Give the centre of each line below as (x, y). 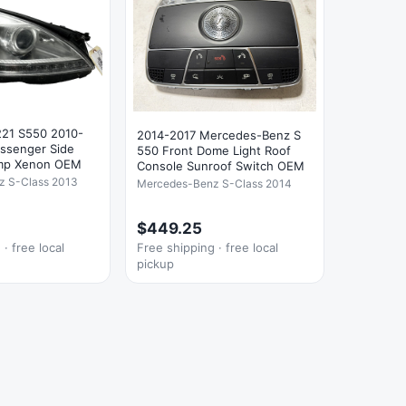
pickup (155, 264)
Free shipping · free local (208, 248)
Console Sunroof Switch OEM (221, 165)
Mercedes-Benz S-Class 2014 (214, 183)
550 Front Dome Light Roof (214, 150)
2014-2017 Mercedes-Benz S (219, 135)
